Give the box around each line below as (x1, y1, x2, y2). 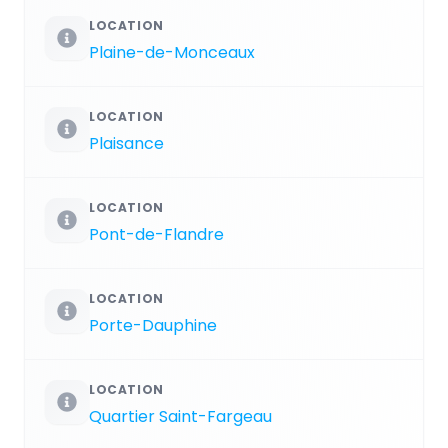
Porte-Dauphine (89, 313, 217, 337)
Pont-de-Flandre (89, 222, 224, 246)
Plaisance (89, 131, 164, 155)
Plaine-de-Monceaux (89, 40, 255, 64)
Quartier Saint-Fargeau (89, 404, 272, 428)
